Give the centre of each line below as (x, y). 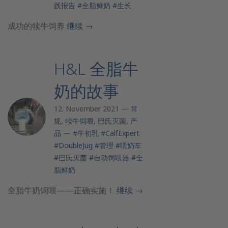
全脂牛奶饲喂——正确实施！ (62, 190)
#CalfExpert (120, 133)
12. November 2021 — (92, 109)
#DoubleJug (73, 145)
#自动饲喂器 (109, 158)
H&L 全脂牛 (96, 68)
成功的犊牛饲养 (37, 26)
